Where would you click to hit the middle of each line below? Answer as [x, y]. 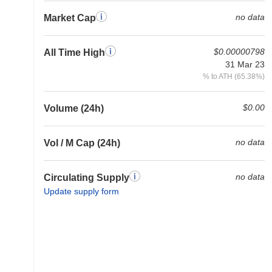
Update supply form [81, 191]
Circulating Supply [87, 178]
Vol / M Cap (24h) [82, 143]
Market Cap [70, 18]
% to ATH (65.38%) [234, 76]
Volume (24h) [74, 108]
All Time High [74, 53]
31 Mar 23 [245, 64]
